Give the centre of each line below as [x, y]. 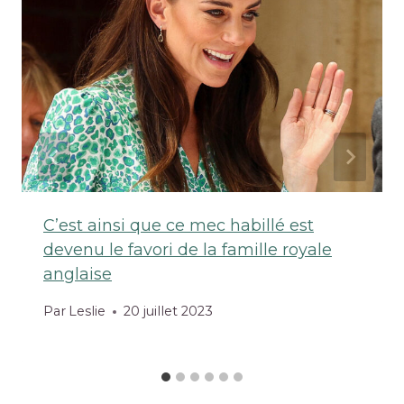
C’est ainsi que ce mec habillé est [179, 225]
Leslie [87, 312]
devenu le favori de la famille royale [188, 249]
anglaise [78, 274]
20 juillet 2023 [169, 312]
